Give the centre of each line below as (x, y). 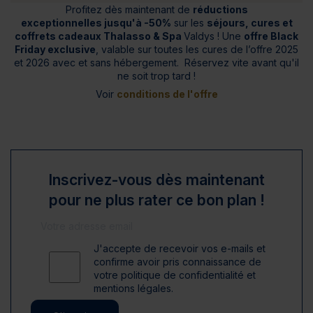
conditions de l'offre (167, 94)
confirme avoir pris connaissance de (178, 262)
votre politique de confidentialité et (175, 275)
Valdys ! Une (214, 36)
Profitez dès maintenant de (129, 9)
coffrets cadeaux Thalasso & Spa (99, 36)
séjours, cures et (249, 23)
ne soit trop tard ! (156, 76)
